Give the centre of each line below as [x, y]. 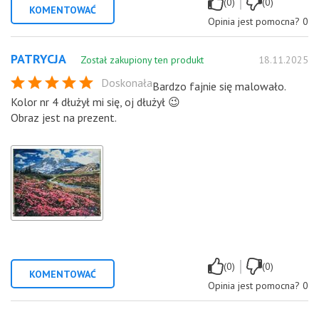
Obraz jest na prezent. [64, 117]
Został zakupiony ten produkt [142, 59]
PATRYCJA [38, 58]
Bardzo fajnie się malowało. [219, 86]
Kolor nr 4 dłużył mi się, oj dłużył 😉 [95, 101]
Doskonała [127, 82]
